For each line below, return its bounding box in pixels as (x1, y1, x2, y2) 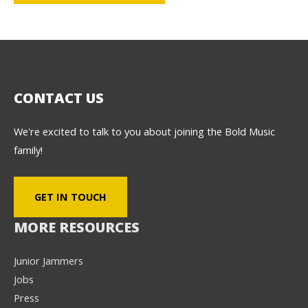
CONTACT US (14, 88, 104, 107)
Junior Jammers (14, 254, 83, 268)
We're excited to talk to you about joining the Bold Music (14, 124, 275, 138)
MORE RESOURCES (14, 218, 140, 237)
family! (14, 142, 43, 157)
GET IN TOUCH (34, 190, 107, 204)
